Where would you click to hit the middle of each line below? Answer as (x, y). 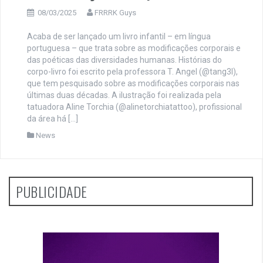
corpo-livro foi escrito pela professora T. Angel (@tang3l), (132, 72)
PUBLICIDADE (52, 192)
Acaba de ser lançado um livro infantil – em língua (119, 37)
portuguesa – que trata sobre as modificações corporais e (134, 48)
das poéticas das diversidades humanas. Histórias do (124, 60)
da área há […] (53, 119)
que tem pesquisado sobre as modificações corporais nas (133, 84)
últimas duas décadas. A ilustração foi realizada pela (124, 95)
